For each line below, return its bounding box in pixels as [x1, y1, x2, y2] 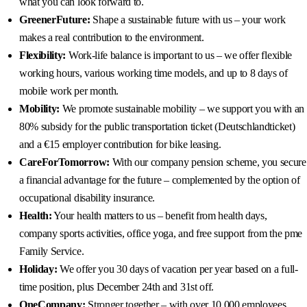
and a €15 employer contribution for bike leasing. [19, 138, 221, 151]
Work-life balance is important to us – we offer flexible [66, 49, 292, 62]
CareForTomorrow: [19, 156, 110, 169]
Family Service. [19, 245, 84, 258]
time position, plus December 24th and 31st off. [19, 281, 214, 293]
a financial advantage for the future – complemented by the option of [19, 174, 300, 186]
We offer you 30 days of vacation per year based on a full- [57, 263, 298, 275]
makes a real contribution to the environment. [19, 32, 204, 44]
